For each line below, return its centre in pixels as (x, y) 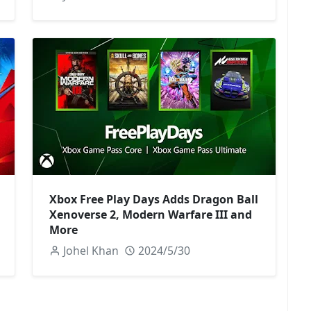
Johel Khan (91, 250)
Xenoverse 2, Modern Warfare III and (151, 214)
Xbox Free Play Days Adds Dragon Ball (154, 199)
